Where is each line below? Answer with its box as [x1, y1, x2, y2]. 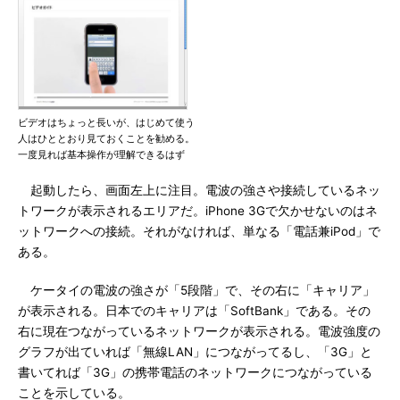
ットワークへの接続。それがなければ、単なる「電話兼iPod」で [18, 224, 380, 238]
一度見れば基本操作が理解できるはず [18, 148, 185, 161]
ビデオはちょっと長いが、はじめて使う [18, 116, 195, 129]
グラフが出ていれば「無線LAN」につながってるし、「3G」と [18, 345, 372, 359]
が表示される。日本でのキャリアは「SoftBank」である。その [18, 304, 371, 318]
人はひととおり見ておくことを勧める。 [18, 132, 195, 145]
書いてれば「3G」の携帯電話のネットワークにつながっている [18, 365, 372, 379]
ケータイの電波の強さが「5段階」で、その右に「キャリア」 [18, 283, 375, 297]
